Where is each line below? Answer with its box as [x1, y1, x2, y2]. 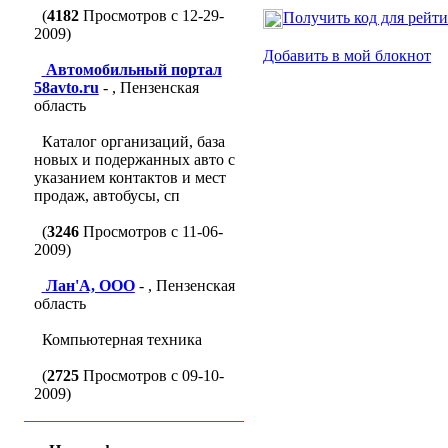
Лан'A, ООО [45, 277, 135, 294]
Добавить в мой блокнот [263, 47, 431, 64]
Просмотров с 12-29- [78, 7, 224, 24]
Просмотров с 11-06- [78, 223, 223, 240]
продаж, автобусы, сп [33, 187, 180, 204]
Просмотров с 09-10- [78, 367, 224, 384]
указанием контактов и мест [33, 169, 226, 186]
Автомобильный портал [45, 61, 222, 78]
